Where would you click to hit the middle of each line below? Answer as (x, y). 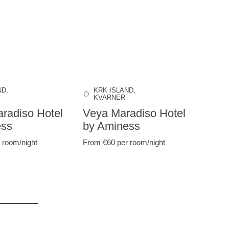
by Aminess (111, 126)
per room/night (141, 142)
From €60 (100, 142)
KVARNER (110, 98)
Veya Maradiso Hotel (134, 113)
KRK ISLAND (114, 90)
